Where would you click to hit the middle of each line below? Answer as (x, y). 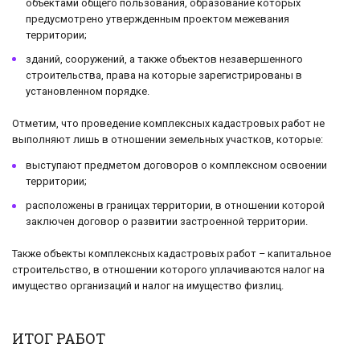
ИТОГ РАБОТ (59, 339)
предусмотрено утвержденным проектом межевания (157, 18)
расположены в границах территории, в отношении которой (175, 206)
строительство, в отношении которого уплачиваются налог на (168, 270)
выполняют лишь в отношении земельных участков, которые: (168, 139)
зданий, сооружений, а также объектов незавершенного (164, 59)
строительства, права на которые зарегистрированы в (164, 75)
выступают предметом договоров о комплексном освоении (176, 166)
